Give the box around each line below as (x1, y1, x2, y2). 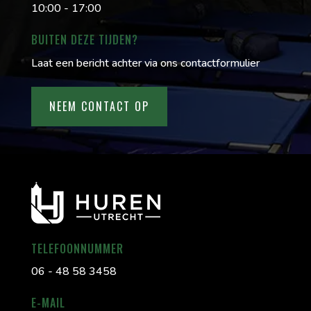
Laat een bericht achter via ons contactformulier (31, 56, 260, 72)
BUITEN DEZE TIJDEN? (31, 31, 138, 49)
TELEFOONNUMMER (31, 239, 124, 257)
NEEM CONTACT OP (49, 97, 149, 115)
